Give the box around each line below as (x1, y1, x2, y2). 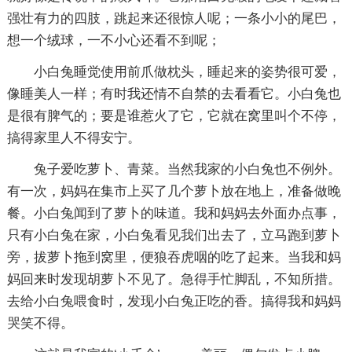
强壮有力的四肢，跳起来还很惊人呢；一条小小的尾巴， (6, 11, 341, 26)
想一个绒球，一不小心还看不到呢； (6, 33, 221, 48)
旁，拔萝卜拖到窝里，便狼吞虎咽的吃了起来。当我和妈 (6, 250, 341, 265)
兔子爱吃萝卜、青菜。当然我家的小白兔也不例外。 (33, 162, 341, 177)
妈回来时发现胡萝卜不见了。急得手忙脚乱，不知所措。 (6, 272, 341, 287)
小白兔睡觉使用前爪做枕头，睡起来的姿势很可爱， (33, 64, 341, 79)
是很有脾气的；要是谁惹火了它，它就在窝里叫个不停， (6, 108, 341, 123)
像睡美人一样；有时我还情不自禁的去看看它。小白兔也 (6, 86, 341, 101)
